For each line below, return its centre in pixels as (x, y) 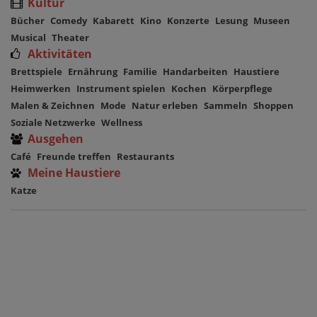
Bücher (28, 20)
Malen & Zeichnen (53, 105)
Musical (28, 37)
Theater (70, 37)
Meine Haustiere (73, 172)
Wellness (122, 122)
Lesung (231, 20)
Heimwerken (41, 88)
